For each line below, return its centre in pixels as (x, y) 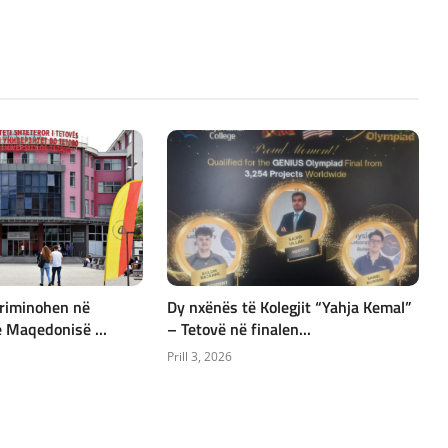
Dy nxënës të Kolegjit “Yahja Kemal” (290, 306)
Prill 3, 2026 (200, 356)
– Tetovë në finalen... (239, 328)
